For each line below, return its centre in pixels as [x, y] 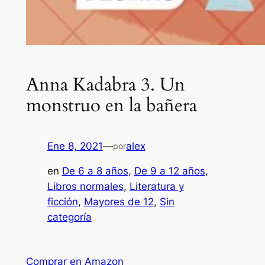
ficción [62, 202]
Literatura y [156, 187]
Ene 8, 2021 [75, 146]
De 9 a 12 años [169, 171]
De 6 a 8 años [95, 171]
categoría [69, 217]
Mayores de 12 [119, 202]
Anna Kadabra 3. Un [105, 84]
